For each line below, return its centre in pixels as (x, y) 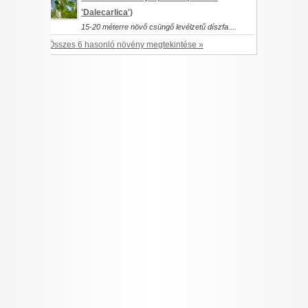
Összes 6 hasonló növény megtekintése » (126, 45)
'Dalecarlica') (107, 12)
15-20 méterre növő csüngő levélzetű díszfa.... (159, 27)
